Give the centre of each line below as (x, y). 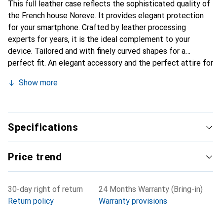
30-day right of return (45, 189)
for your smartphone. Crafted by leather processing (97, 27)
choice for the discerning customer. (69, 98)
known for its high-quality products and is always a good (106, 87)
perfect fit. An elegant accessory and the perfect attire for (110, 63)
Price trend (35, 157)
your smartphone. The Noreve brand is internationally (100, 75)
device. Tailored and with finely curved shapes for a (97, 51)
